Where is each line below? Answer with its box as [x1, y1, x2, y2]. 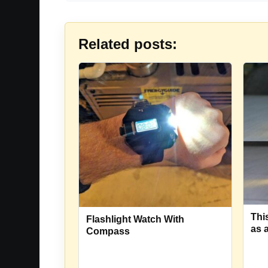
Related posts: [78, 36, 177, 52]
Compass [86, 226, 130, 236]
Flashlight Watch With [86, 214, 184, 224]
